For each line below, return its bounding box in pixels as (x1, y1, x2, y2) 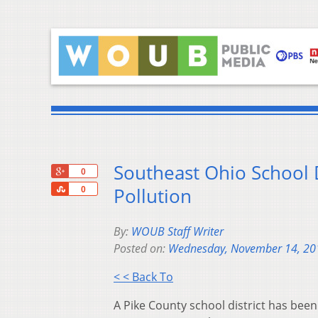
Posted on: (114, 241, 168, 257)
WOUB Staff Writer (131, 224, 224, 240)
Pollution (114, 184, 192, 209)
